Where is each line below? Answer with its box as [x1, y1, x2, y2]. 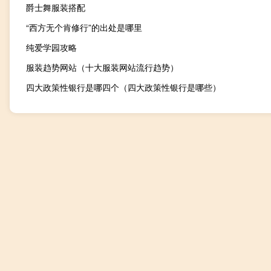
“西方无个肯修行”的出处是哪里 [26, 21, 142, 33]
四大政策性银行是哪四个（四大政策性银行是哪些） [26, 80, 221, 93]
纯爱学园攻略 [26, 41, 77, 53]
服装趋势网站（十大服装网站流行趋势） [26, 60, 178, 73]
